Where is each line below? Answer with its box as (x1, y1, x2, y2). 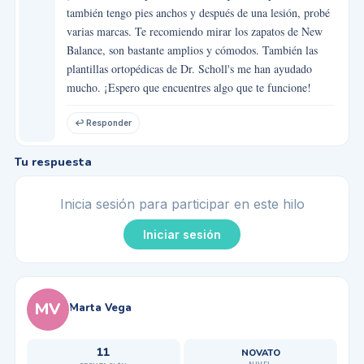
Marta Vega (68, 300, 132, 315)
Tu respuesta (14, 154, 92, 170)
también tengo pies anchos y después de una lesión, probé (66, 4, 330, 20)
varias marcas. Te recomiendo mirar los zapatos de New (66, 23, 323, 39)
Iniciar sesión (143, 227, 221, 241)
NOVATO (240, 346, 280, 359)
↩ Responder (74, 118, 132, 128)
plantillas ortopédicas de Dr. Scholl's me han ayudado (66, 60, 312, 76)
